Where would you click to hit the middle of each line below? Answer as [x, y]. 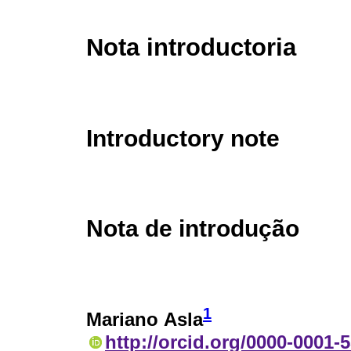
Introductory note [183, 138]
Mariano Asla [145, 320]
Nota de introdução [193, 228]
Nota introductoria [191, 48]
